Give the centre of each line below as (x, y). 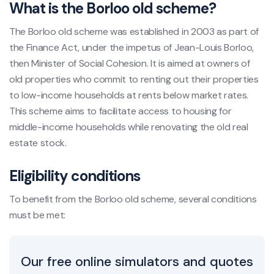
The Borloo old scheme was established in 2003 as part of (134, 31)
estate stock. (38, 143)
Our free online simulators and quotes (137, 261)
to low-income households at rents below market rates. (129, 95)
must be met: (38, 215)
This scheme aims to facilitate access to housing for (120, 111)
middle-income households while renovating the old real (129, 127)
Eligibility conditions (75, 176)
